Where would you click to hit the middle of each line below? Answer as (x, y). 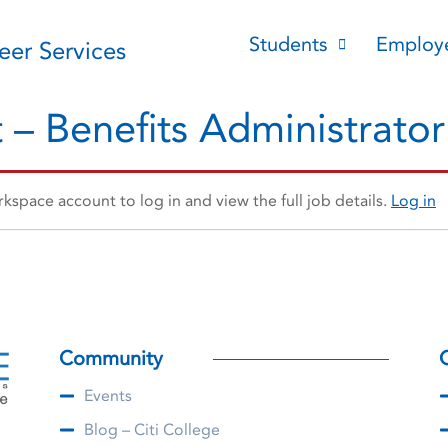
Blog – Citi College (151, 430)
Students (288, 44)
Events (107, 396)
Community (110, 359)
